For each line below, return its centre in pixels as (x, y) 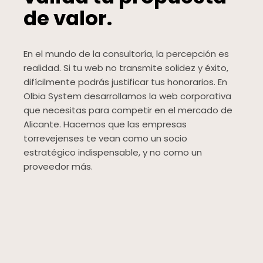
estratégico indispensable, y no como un (113, 153)
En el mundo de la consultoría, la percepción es (126, 54)
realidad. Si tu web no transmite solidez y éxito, (126, 68)
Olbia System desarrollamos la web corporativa (127, 96)
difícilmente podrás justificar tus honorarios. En (125, 82)
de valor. (68, 18)
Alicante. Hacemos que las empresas (105, 124)
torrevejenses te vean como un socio (105, 139)
